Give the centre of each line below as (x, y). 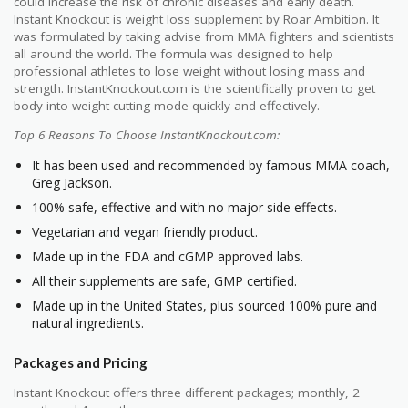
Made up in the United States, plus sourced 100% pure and (204, 305)
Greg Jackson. (72, 182)
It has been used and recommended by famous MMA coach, (211, 165)
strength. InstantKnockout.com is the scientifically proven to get (194, 88)
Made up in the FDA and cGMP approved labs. (168, 256)
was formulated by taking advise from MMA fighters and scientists (204, 36)
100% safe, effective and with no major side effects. (184, 207)
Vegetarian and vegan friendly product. (145, 231)
